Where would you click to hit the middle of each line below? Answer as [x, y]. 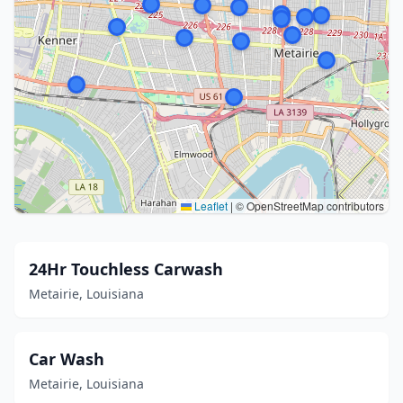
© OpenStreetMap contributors [309, 206]
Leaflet [210, 206]
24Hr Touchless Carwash [126, 269]
